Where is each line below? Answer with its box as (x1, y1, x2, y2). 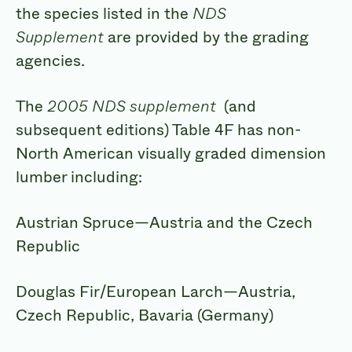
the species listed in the (16, 2, 192, 25)
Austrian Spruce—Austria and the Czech (16, 211, 313, 234)
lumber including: (16, 165, 142, 189)
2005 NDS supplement (47, 94, 216, 118)
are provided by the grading (104, 25, 309, 49)
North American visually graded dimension (16, 141, 326, 165)
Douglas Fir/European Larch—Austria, (16, 280, 295, 303)
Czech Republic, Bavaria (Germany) (16, 303, 273, 327)
